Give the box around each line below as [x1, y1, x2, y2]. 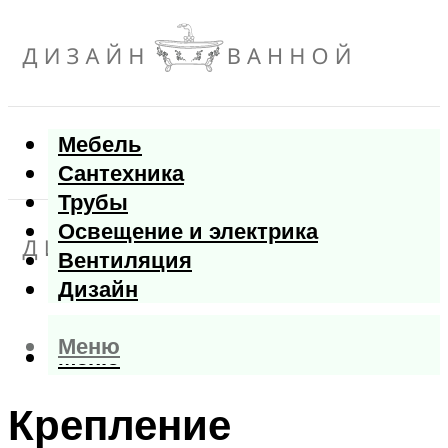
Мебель [58, 129, 142, 159]
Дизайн [58, 274, 138, 304]
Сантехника [58, 158, 184, 188]
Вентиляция [58, 245, 192, 275]
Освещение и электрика [58, 216, 318, 246]
